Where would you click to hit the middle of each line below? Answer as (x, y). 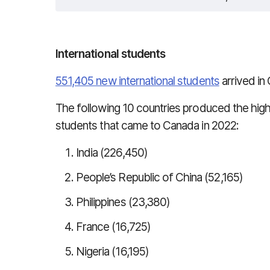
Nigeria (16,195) (112, 252)
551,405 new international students (137, 81)
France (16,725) (113, 227)
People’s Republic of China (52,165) (159, 177)
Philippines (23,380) (123, 202)
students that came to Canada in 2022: (147, 126)
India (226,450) (112, 153)
